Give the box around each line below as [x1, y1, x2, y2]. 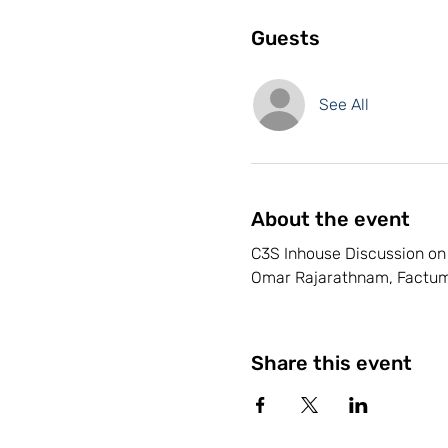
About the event [250, 206, 410, 231]
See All [318, 94, 369, 114]
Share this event [250, 350, 412, 375]
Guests [250, 25, 320, 50]
